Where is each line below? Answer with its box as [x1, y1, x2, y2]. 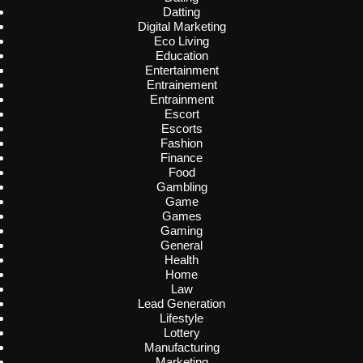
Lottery [163, 326, 200, 340]
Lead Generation [138, 297, 225, 311]
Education [155, 49, 208, 63]
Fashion [160, 136, 203, 151]
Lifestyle [160, 311, 203, 326]
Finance [160, 151, 203, 165]
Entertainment [144, 63, 219, 78]
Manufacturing [143, 340, 220, 355]
